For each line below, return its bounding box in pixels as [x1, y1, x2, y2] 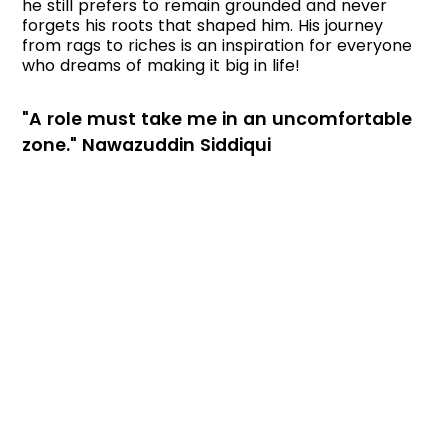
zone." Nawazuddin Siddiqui [22, 133, 272, 158]
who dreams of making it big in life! [22, 54, 301, 78]
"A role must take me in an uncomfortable [22, 107, 413, 132]
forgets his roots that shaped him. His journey [22, 14, 384, 38]
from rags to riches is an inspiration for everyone [22, 34, 413, 58]
